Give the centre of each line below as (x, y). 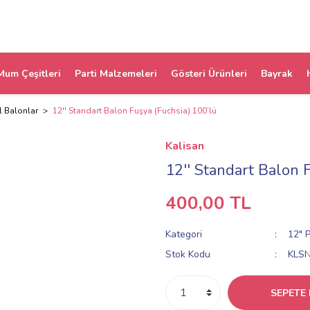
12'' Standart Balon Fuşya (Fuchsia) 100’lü (135, 111)
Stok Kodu (188, 254)
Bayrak (277, 73)
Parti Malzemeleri (116, 73)
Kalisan (185, 146)
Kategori (184, 234)
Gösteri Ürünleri (209, 73)
